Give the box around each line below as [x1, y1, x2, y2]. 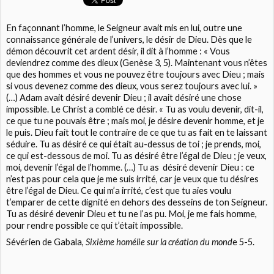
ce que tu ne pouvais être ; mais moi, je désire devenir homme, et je [6, 116, 265, 127]
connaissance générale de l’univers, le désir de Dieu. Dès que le [6, 34, 253, 45]
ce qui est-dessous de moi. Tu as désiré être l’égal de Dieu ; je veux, [6, 150, 267, 161]
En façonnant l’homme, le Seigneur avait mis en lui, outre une [6, 23, 243, 34]
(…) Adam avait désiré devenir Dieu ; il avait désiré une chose [6, 92, 242, 103]
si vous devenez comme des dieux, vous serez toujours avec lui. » [6, 81, 258, 92]
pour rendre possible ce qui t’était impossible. [6, 220, 183, 231]
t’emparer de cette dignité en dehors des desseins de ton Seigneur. [6, 197, 268, 208]
